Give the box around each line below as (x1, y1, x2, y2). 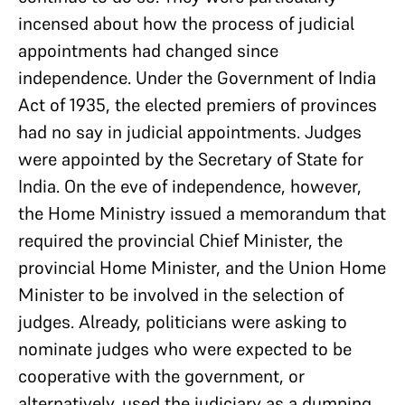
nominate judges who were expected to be (18, 336, 352, 361)
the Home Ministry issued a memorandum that (18, 201, 386, 225)
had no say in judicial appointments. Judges (18, 119, 362, 144)
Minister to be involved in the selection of (18, 282, 344, 306)
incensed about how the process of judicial (18, 11, 354, 35)
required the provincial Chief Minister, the (18, 228, 343, 252)
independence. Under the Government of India (18, 65, 376, 89)
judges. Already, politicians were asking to (18, 309, 347, 334)
